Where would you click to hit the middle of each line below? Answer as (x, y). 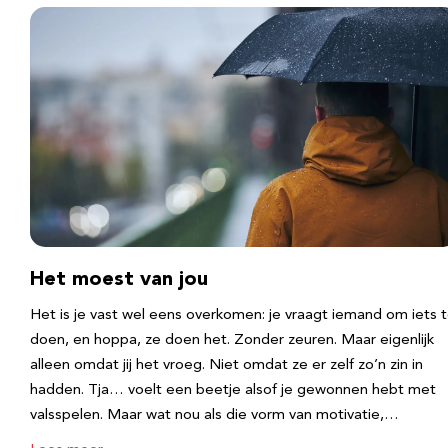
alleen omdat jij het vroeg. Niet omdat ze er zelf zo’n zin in (226, 365)
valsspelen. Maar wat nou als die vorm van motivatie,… (214, 415)
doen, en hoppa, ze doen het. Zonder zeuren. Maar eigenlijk (232, 340)
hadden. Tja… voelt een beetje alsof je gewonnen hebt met (233, 390)
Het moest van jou (119, 280)
